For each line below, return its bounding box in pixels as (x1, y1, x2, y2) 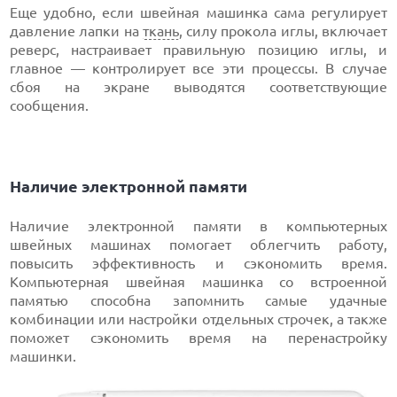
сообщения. (10, 97, 93, 114)
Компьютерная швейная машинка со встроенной (10, 274, 387, 291)
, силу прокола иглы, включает (178, 23, 387, 40)
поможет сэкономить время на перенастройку (10, 330, 387, 346)
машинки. (10, 348, 77, 365)
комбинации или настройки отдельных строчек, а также (10, 311, 387, 328)
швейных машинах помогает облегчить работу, (10, 237, 387, 253)
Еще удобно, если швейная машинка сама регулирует (10, 4, 387, 21)
